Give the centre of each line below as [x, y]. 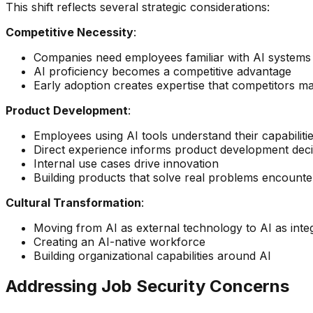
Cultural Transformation [73, 202]
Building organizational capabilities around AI [152, 255]
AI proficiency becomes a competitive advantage [162, 71]
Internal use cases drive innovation [126, 163]
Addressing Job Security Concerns [147, 286]
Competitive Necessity [70, 32]
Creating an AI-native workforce [119, 241]
